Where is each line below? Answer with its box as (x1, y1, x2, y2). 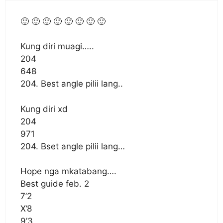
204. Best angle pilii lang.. (20, 79, 123, 89)
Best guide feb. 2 (20, 179, 89, 189)
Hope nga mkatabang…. (20, 166, 116, 176)
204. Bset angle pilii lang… (20, 141, 125, 151)
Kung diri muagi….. (20, 41, 94, 51)
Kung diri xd (20, 104, 68, 114)
